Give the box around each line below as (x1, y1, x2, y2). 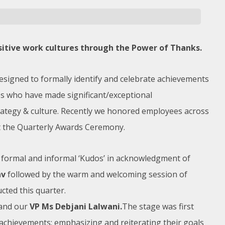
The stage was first (122, 201, 194, 212)
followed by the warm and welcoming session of (5, 169, 187, 180)
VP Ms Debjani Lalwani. (29, 201, 122, 212)
